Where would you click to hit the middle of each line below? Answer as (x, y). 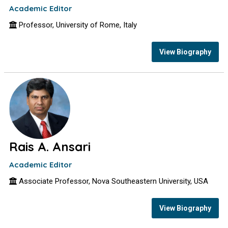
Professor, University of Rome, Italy (77, 25)
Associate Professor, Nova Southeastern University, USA (113, 181)
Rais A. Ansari (50, 147)
